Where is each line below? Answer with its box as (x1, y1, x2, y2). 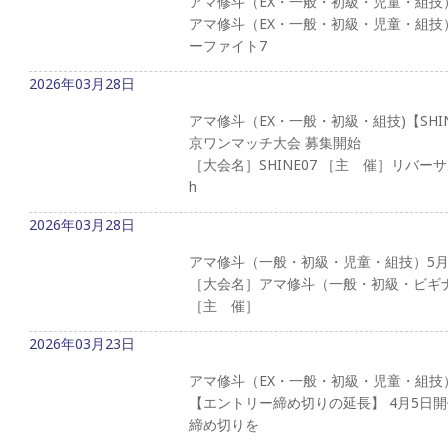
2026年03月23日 (29, 333, 135, 353)
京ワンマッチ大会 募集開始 (189, 132, 361, 152)
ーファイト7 (189, 35, 267, 55)
